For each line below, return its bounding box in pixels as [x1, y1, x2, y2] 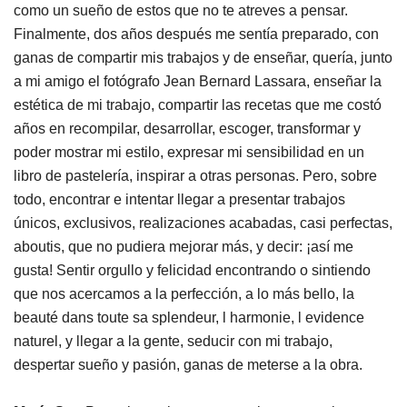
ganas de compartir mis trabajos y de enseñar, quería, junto [14, 50, 392, 65]
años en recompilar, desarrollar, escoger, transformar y [14, 121, 361, 136]
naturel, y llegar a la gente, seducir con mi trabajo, [14, 333, 333, 349]
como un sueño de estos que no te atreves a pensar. [14, 3, 348, 18]
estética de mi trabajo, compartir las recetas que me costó [14, 97, 382, 113]
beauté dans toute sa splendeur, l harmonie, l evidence [14, 310, 364, 325]
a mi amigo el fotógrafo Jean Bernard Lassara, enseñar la [14, 74, 382, 89]
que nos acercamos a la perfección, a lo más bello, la [14, 286, 354, 302]
